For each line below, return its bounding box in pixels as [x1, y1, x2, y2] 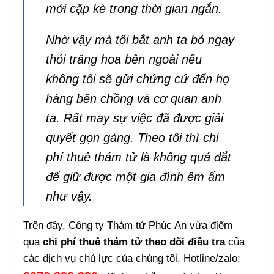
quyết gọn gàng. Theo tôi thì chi [45, 130, 218, 144]
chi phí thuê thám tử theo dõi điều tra [43, 235, 226, 248]
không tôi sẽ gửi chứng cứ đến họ [45, 72, 229, 86]
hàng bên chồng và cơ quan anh [45, 91, 221, 105]
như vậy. [45, 189, 92, 203]
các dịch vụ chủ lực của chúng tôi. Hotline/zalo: [23, 252, 241, 264]
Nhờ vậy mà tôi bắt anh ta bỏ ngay [45, 32, 234, 46]
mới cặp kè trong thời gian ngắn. [45, 2, 222, 16]
